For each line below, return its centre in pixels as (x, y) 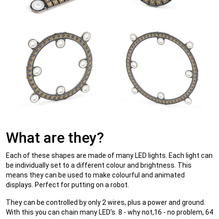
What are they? (55, 138)
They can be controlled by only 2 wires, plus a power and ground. (106, 203)
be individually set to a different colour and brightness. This (99, 165)
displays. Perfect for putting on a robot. (67, 185)
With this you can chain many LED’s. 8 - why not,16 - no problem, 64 (109, 212)
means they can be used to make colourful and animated (95, 175)
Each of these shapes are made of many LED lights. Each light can (109, 156)
